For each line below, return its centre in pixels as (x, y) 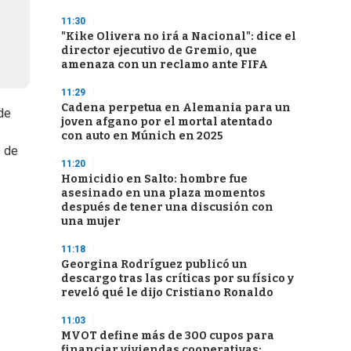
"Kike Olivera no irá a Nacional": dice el (179, 36)
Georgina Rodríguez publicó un (154, 264)
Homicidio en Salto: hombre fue (154, 179)
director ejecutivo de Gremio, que (159, 51)
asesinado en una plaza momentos (163, 193)
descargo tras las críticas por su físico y (177, 279)
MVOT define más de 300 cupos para (168, 336)
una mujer (91, 221)
